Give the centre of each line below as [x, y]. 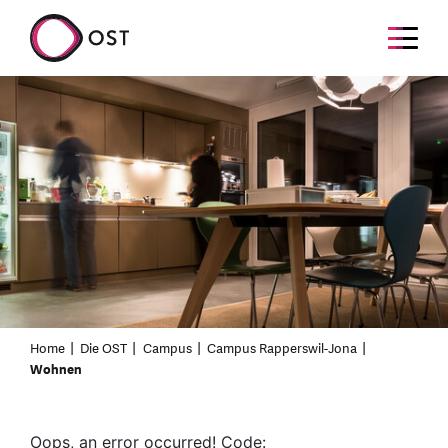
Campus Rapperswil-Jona [282, 348]
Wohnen [56, 369]
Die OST [104, 348]
